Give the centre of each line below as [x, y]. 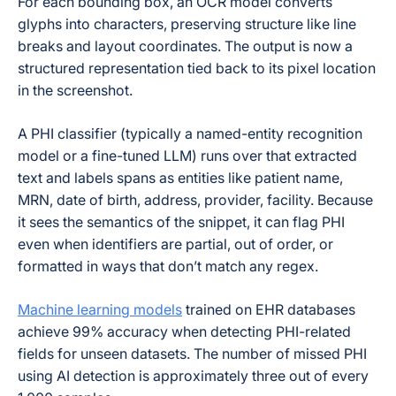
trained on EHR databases [269, 309]
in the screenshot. [75, 90]
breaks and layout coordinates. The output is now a [185, 46]
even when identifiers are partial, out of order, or [175, 244]
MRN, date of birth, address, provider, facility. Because [195, 200]
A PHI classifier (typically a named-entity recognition [190, 133]
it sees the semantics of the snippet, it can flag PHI [181, 222]
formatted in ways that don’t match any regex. [168, 266]
